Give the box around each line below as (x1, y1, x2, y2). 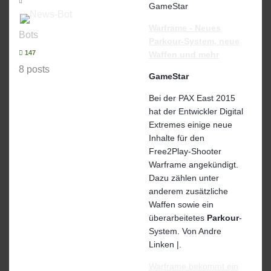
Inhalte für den (149, 132, 204, 143)
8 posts (19, 64, 50, 74)
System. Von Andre (149, 226, 221, 236)
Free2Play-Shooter (149, 146, 221, 156)
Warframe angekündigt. (149, 159, 238, 169)
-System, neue (181, 36, 240, 46)
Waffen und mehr (149, 49, 219, 59)
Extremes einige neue (149, 119, 232, 129)
